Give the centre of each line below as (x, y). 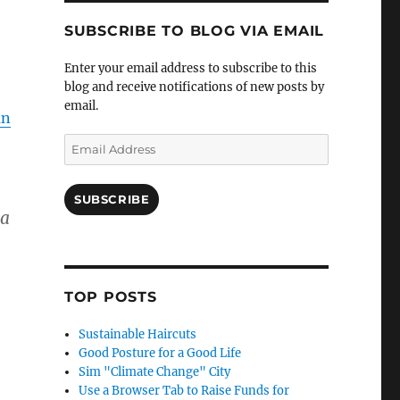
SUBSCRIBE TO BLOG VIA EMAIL (194, 31)
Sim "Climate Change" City (155, 372)
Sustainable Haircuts (138, 335)
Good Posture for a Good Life (160, 354)
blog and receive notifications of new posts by (194, 87)
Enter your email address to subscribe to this (190, 69)
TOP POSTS (110, 297)
